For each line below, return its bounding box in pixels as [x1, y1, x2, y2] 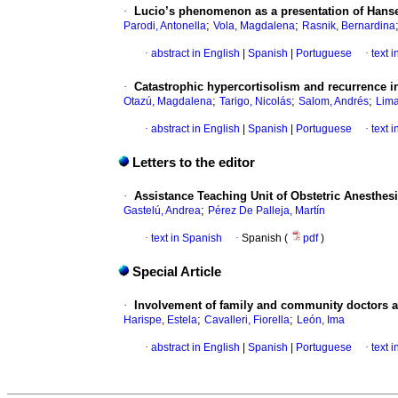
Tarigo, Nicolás [219, 95, 291, 108]
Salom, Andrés [298, 95, 369, 108]
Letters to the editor [132, 155, 255, 171]
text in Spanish [151, 232, 222, 245]
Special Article [132, 265, 221, 280]
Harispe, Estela [123, 314, 197, 327]
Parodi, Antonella [123, 20, 206, 33]
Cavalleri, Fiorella [204, 314, 290, 327]
